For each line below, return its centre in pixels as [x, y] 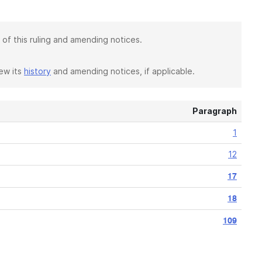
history [37, 71]
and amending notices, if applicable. [123, 71]
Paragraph [215, 111]
